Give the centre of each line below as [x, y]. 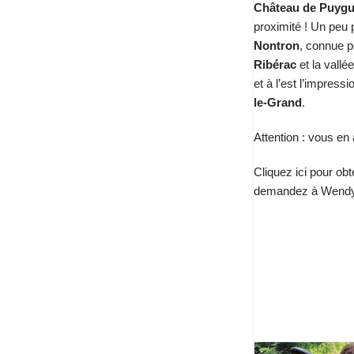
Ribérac [275, 64]
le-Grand [278, 102]
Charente [304, 298]
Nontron [277, 45]
